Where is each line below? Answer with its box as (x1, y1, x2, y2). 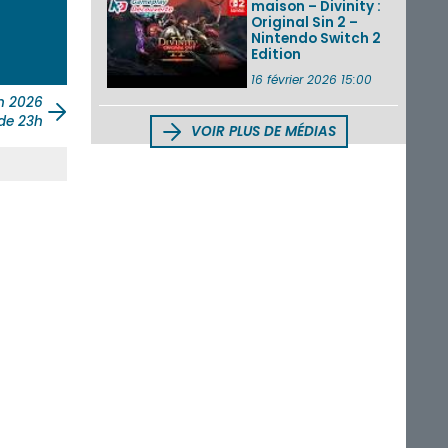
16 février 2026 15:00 (251, 70, 372, 88)
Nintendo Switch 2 (251, 28, 381, 48)
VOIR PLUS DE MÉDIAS (186, 122, 336, 142)
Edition (251, 44, 301, 64)
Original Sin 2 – (251, 12, 358, 32)
